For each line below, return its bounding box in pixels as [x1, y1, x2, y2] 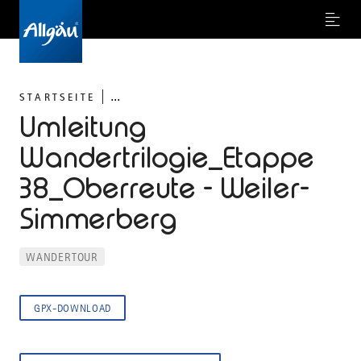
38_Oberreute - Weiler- [19, 172, 309, 205]
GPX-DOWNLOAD [34, 302, 111, 314]
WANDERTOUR [26, 251, 98, 263]
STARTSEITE [19, 90, 95, 103]
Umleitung [19, 110, 147, 144]
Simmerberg [19, 202, 177, 236]
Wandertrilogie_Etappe [19, 141, 314, 175]
